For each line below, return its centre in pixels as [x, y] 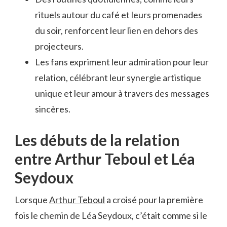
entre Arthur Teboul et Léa [105, 158]
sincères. [53, 109]
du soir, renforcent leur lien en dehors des [117, 30]
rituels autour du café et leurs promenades [119, 14]
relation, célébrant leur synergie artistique [118, 77]
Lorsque [32, 199]
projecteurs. [59, 46]
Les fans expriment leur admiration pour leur [122, 62]
